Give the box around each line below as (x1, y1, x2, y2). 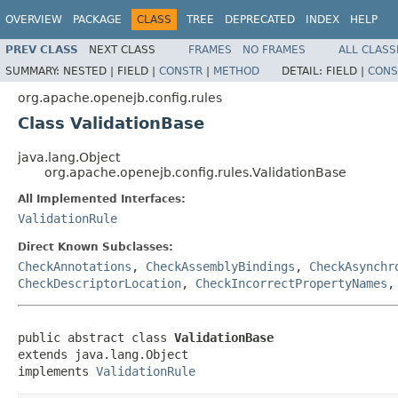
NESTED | (63, 64, 117, 77)
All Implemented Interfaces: (18, 192, 186, 205)
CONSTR (159, 64, 203, 77)
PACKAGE (73, 13, 122, 26)
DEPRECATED (225, 13, 295, 26)
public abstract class (18, 330, 174, 345)
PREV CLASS (5, 43, 78, 56)
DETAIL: (282, 64, 326, 77)
